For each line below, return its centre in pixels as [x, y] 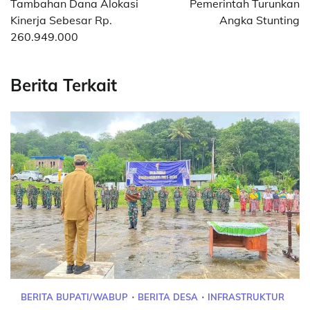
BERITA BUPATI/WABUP [74, 297]
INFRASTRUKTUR [246, 297]
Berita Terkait [64, 85]
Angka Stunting [259, 20]
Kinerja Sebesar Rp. [61, 20]
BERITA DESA [168, 297]
